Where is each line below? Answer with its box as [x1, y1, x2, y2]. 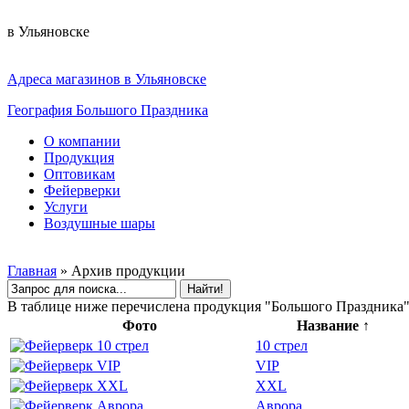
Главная [7, 263, 57, 278]
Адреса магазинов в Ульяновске [7, 71, 206, 87]
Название [297, 318, 362, 333]
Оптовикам [44, 166, 115, 182]
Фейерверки [44, 183, 121, 198]
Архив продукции [71, 263, 185, 278]
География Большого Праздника [7, 102, 208, 118]
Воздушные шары [44, 215, 155, 231]
